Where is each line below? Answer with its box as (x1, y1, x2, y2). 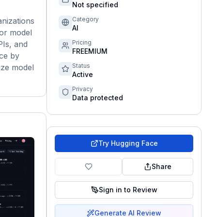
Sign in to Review (98, 186, 157, 194)
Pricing (72, 39, 92, 46)
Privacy (72, 85, 93, 93)
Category (72, 15, 99, 23)
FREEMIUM (72, 47, 108, 55)
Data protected (72, 93, 123, 102)
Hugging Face (110, 139, 158, 147)
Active (72, 70, 93, 78)
